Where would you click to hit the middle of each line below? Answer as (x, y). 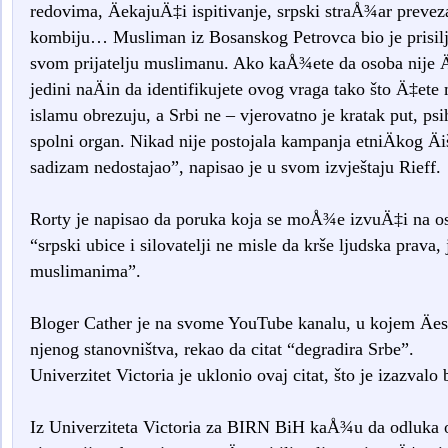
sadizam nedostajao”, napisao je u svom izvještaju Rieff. (235, 167)
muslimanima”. (85, 271)
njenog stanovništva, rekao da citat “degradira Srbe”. (221, 349)
